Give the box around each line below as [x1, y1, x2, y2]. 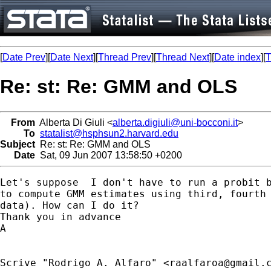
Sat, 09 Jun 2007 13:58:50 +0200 [35, 149, 182, 160]
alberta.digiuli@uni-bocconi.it [113, 117, 238, 128]
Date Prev [2, 52, 45, 62]
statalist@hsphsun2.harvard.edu [40, 128, 178, 139]
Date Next [50, 52, 93, 62]
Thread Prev [98, 52, 151, 62]
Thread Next [156, 52, 209, 62]
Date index [214, 52, 261, 62]
